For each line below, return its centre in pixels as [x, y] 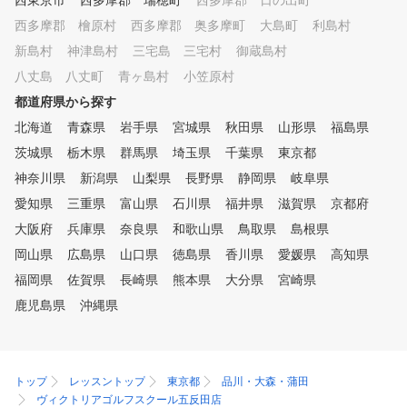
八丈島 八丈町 [59, 76]
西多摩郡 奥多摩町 [188, 25]
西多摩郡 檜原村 [65, 25]
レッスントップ [107, 382]
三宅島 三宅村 [177, 51]
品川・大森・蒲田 [265, 382]
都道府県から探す [65, 102]
